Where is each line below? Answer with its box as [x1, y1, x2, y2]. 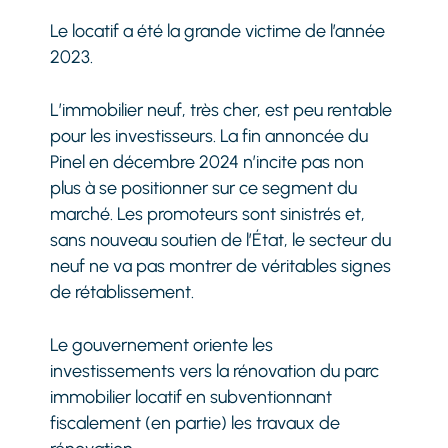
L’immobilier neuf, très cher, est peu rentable [50, 98, 393, 121]
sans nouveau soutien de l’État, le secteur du [50, 228, 392, 251]
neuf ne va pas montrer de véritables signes [50, 254, 392, 277]
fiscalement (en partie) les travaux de [50, 411, 341, 434]
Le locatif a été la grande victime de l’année [50, 19, 386, 42]
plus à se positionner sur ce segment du [50, 176, 358, 199]
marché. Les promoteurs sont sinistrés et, [50, 202, 366, 225]
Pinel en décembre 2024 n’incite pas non [50, 150, 365, 173]
